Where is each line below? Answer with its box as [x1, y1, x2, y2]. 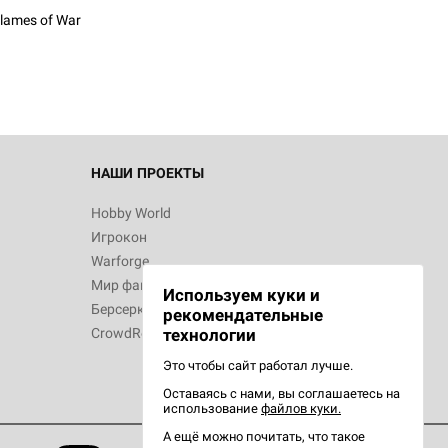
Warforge [91, 253, 149, 269]
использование [163, 401, 261, 416]
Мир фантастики [91, 277, 201, 293]
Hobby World [91, 205, 171, 221]
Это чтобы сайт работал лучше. [163, 358, 353, 373]
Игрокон [91, 229, 147, 245]
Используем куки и [163, 285, 320, 305]
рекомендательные [163, 305, 323, 325]
